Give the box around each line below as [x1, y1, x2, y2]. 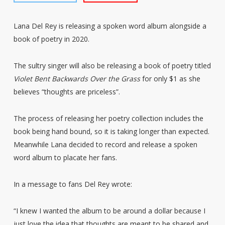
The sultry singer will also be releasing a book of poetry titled [13, 61, 211, 70]
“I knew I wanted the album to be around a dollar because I [13, 206, 205, 215]
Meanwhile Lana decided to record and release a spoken [13, 140, 197, 149]
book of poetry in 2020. [13, 34, 89, 44]
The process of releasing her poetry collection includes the [13, 114, 203, 123]
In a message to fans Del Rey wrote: [13, 179, 132, 189]
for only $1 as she [140, 74, 200, 83]
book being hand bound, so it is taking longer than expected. [13, 127, 209, 136]
